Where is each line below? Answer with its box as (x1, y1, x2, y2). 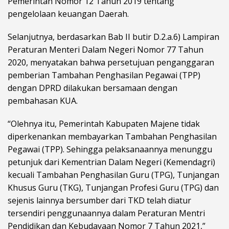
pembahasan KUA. (8, 95, 78, 107)
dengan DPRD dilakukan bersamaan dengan (8, 82, 177, 94)
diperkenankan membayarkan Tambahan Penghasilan (8, 131, 217, 143)
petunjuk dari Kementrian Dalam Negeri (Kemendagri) (8, 156, 215, 168)
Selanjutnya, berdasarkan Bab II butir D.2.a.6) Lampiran (8, 31, 219, 43)
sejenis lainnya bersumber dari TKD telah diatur (8, 195, 191, 207)
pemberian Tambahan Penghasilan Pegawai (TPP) (8, 70, 200, 81)
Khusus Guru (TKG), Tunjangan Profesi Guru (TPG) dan (8, 182, 219, 194)
